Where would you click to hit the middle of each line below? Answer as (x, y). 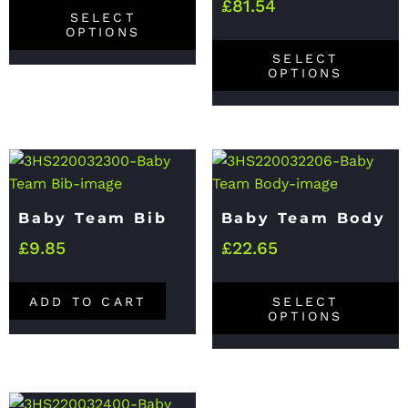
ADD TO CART (88, 301)
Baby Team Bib (93, 219)
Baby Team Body (303, 219)
